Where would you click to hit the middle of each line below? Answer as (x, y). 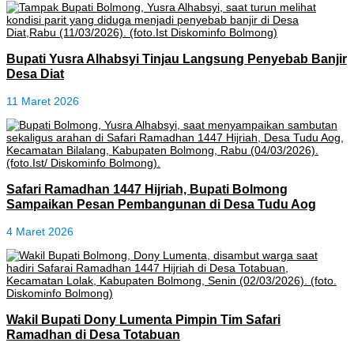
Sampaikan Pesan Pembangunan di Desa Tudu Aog (161, 204)
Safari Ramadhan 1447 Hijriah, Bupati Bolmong (147, 189)
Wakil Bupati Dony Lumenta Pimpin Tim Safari (143, 319)
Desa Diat (35, 74)
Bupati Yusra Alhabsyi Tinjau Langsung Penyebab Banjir (177, 59)
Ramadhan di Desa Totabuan (93, 334)
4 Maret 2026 (40, 231)
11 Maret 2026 (43, 101)
